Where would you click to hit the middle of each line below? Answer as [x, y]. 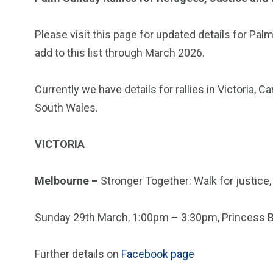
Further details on [78, 254]
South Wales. [66, 108]
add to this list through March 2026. [120, 53]
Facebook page [158, 254]
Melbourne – [66, 181]
